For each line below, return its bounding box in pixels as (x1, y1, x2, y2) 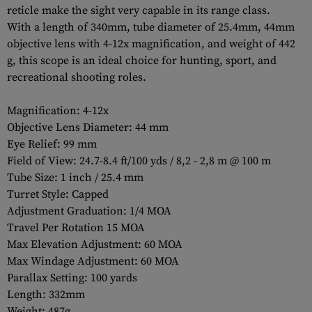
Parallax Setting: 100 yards (7, 271, 137, 285)
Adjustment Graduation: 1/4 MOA (7, 204, 171, 218)
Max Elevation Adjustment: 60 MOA (7, 237, 182, 251)
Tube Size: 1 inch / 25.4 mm (7, 171, 143, 185)
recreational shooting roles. (7, 70, 146, 84)
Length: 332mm (7, 288, 85, 302)
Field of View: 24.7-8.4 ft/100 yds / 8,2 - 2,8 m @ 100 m (7, 154, 271, 168)
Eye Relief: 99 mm (7, 137, 97, 151)
